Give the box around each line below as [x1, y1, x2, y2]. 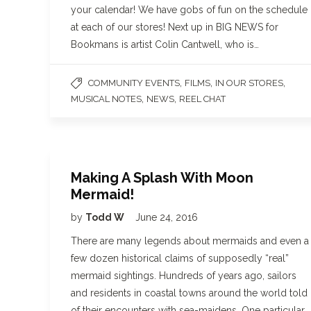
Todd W [85, 212, 126, 223]
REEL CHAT [179, 94, 226, 105]
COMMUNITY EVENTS [88, 78, 180, 89]
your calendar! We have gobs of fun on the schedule [71, 4, 308, 16]
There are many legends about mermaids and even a [71, 235, 309, 246]
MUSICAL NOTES [71, 94, 142, 105]
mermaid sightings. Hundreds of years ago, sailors [71, 270, 296, 281]
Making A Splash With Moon [71, 169, 253, 186]
